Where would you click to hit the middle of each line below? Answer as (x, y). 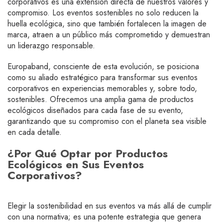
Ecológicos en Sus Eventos (76, 164)
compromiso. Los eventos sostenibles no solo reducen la (103, 13)
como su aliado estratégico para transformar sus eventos (103, 77)
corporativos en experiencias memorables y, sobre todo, (102, 88)
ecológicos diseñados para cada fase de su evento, (95, 110)
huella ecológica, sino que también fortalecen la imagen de (107, 24)
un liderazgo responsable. (51, 46)
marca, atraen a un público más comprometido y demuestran (109, 35)
